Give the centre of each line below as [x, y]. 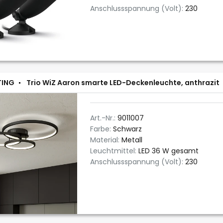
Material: [106, 140]
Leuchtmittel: [114, 151]
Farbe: [102, 129]
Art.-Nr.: [104, 118]
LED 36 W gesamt [168, 151]
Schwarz [127, 129]
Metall [132, 140]
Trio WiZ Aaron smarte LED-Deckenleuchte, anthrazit [123, 83]
